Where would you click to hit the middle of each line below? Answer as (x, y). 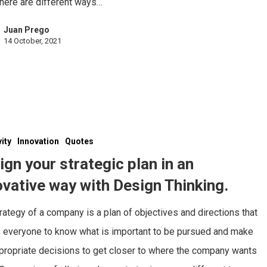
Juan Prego (27, 30)
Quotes (80, 142)
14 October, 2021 (33, 41)
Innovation (38, 142)
